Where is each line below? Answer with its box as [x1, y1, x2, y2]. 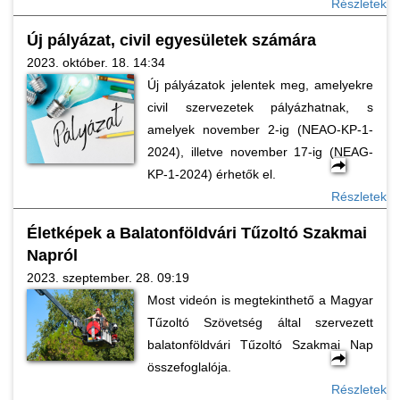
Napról [27, 246, 78, 264]
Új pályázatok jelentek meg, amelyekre [147, 78, 373, 92]
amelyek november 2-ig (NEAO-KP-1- [147, 122, 373, 137]
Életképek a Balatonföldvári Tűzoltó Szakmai [27, 224, 367, 242]
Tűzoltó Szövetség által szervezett [147, 315, 373, 329]
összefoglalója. [147, 360, 231, 374]
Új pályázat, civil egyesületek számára [27, 31, 316, 49]
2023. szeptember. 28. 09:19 [27, 271, 189, 285]
